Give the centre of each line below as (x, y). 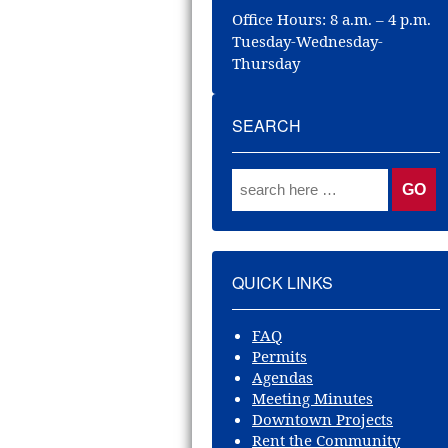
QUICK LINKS (283, 282)
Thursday (266, 63)
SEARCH (267, 125)
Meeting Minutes (313, 398)
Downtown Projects (323, 419)
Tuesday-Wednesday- (308, 41)
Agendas (283, 377)
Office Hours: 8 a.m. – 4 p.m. (332, 19)
